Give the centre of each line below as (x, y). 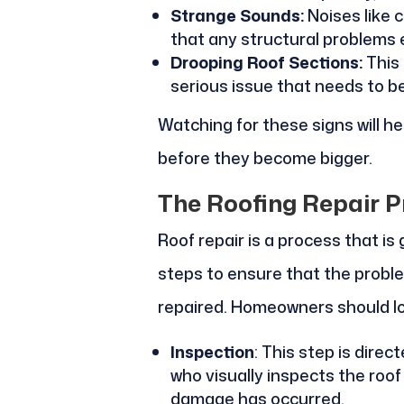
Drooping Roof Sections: (266, 63)
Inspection (212, 352)
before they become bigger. (265, 158)
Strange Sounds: (237, 16)
